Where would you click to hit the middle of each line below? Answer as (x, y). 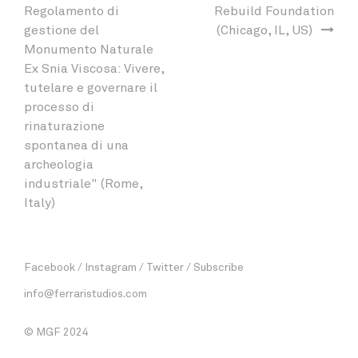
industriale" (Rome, (83, 182)
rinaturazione (64, 125)
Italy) (40, 201)
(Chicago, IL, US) (264, 29)
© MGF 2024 (56, 331)
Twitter (165, 266)
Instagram (111, 266)
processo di (59, 105)
